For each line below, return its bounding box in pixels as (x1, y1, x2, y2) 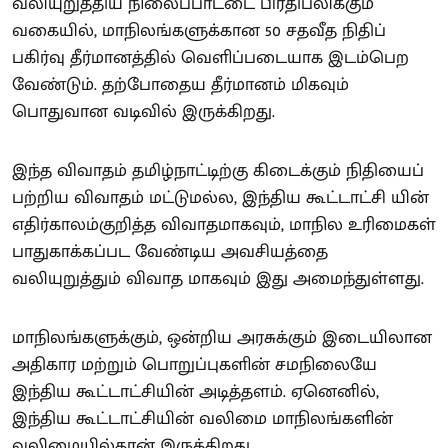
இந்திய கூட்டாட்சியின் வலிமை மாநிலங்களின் (12, 404, 393, 434)
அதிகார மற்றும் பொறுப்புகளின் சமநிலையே (12, 350, 377, 380)
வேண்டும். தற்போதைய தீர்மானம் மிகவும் (12, 70, 349, 100)
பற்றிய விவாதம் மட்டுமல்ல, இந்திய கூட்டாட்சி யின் (12, 183, 429, 213)
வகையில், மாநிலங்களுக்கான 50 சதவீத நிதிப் (12, 16, 386, 46)
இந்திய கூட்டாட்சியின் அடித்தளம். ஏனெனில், (12, 377, 379, 407)
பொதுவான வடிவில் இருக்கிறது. (12, 97, 275, 127)
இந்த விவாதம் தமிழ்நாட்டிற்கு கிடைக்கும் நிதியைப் (12, 156, 424, 186)
